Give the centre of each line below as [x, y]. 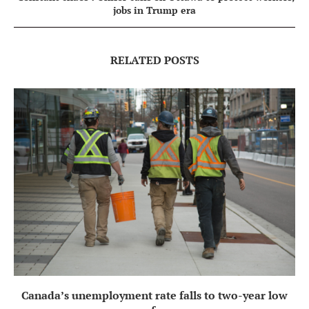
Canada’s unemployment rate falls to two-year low [154, 296]
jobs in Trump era [154, 10]
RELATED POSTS [154, 60]
